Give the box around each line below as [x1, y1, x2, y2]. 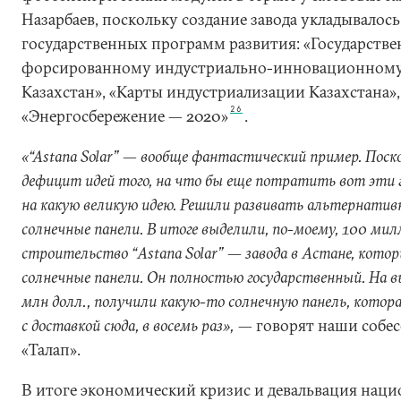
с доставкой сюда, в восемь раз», [21, 315, 235, 336]
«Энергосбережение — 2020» [21, 106, 228, 126]
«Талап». [21, 339, 81, 360]
